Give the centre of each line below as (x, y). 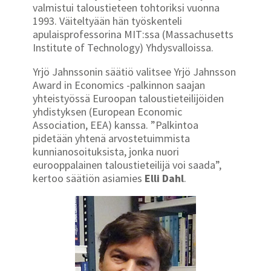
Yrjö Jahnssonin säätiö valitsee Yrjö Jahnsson (134, 71)
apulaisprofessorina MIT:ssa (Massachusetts (133, 34)
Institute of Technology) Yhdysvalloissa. (123, 47)
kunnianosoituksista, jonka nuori (106, 151)
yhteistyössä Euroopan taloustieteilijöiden (128, 98)
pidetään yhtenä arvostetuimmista (111, 138)
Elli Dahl (164, 178)
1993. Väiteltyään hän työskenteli (107, 21)
